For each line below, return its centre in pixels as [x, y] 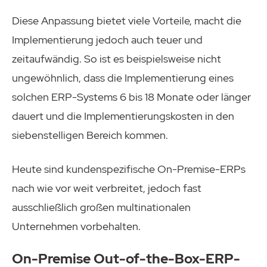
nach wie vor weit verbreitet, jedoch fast [107, 188]
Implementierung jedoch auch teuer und [107, 39]
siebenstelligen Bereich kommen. [90, 135]
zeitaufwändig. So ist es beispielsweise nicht [117, 58]
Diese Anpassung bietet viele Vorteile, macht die [127, 20]
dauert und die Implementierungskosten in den [123, 116]
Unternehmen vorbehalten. [76, 226]
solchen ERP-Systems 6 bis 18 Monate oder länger [131, 97]
